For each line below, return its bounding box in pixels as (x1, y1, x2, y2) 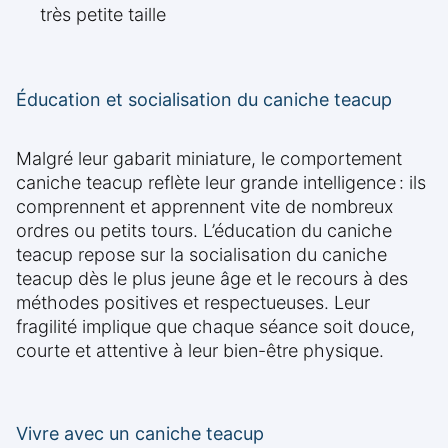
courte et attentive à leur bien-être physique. (16, 340, 384, 362)
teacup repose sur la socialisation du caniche (16, 244, 387, 266)
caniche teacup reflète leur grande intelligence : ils (16, 172, 426, 194)
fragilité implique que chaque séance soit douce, (16, 316, 415, 338)
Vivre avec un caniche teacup (16, 423, 264, 445)
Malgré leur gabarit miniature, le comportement (16, 148, 402, 170)
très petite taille (40, 4, 166, 26)
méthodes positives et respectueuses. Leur (16, 292, 370, 314)
